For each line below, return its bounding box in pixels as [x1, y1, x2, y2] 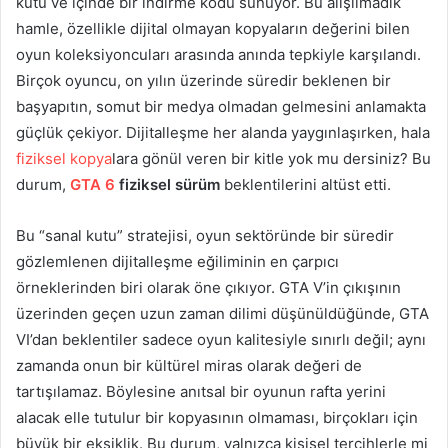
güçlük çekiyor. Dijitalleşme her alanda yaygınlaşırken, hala [16, 123, 430, 143]
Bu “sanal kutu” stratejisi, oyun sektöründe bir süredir [16, 226, 394, 246]
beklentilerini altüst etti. [220, 175, 391, 195]
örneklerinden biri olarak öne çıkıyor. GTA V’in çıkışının [16, 278, 401, 298]
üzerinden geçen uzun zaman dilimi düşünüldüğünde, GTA [16, 304, 429, 324]
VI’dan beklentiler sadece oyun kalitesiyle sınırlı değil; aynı [16, 330, 426, 350]
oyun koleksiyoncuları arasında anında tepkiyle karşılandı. [16, 45, 421, 65]
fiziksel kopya [16, 149, 112, 169]
